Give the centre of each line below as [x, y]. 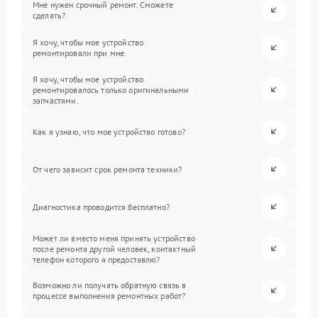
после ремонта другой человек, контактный [114, 248]
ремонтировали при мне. [80, 53]
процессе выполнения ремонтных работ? [109, 296]
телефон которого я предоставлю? [97, 259]
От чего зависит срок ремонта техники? [108, 169]
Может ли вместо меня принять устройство [114, 238]
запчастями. [56, 100]
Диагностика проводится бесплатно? [101, 207]
